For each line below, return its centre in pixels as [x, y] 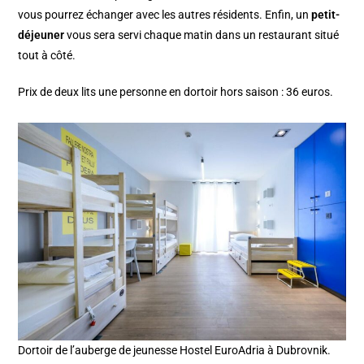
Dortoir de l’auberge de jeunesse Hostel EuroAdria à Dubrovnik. [175, 351]
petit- [326, 14]
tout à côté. [47, 55]
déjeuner [43, 35]
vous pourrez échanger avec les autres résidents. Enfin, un [165, 14]
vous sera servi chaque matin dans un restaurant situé [203, 35]
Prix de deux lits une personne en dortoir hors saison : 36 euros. [176, 91]
